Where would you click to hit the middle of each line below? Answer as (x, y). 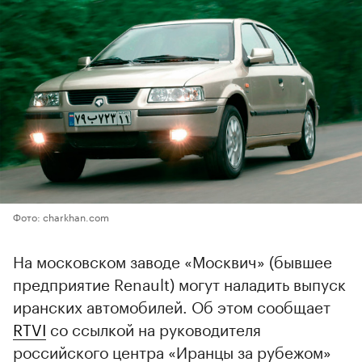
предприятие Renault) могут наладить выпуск (179, 282)
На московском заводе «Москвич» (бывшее (173, 260)
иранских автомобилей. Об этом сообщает (172, 305)
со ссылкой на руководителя (154, 328)
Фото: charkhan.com (61, 216)
